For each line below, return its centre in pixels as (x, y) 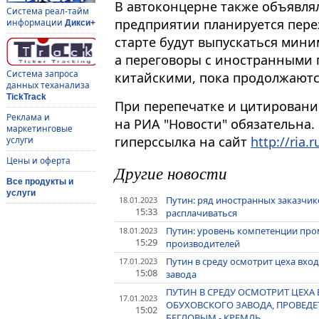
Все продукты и (40, 182)
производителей (203, 244)
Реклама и (28, 117)
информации (35, 23)
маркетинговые (39, 129)
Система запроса (42, 74)
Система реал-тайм (47, 11)
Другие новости (171, 173)
